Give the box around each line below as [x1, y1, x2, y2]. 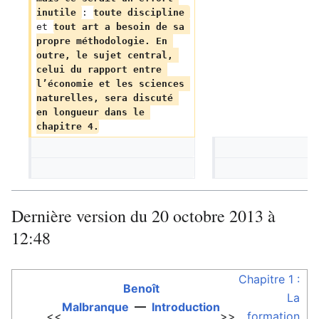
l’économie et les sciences [36, 78, 190, 89]
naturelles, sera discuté [36, 93, 179, 103]
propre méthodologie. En [36, 36, 173, 46]
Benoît [122, 281, 159, 296]
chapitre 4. [36, 121, 99, 132]
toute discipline [93, 7, 190, 18]
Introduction [152, 300, 220, 314]
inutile [36, 7, 82, 18]
